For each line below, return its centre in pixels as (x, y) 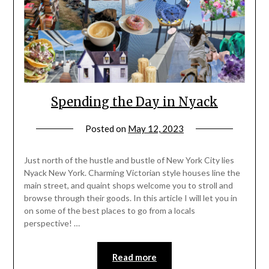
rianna (196, 143)
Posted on (107, 128)
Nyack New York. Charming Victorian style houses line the (132, 172)
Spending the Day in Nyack (134, 101)
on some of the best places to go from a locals (109, 210)
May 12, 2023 (156, 128)
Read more (134, 257)
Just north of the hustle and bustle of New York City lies (129, 160)
